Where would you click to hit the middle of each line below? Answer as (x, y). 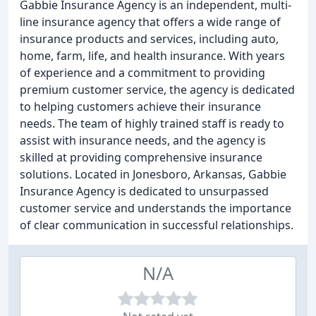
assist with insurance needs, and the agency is (143, 140)
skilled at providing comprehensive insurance (141, 157)
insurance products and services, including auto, (149, 39)
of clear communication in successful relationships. (157, 225)
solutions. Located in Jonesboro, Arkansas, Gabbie (153, 174)
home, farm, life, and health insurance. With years (152, 56)
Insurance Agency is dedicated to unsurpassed (144, 191)
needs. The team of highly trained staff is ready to (152, 123)
